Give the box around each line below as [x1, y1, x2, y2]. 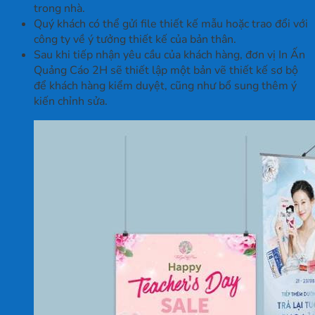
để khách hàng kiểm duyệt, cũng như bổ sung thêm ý [34, 78, 297, 94]
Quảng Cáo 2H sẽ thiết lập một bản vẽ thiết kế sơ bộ [34, 63, 298, 79]
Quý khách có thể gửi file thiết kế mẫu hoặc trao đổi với [34, 16, 308, 32]
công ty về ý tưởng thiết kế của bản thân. [34, 32, 236, 48]
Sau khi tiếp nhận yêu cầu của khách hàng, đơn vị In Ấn [34, 47, 305, 63]
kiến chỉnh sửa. [34, 94, 108, 110]
